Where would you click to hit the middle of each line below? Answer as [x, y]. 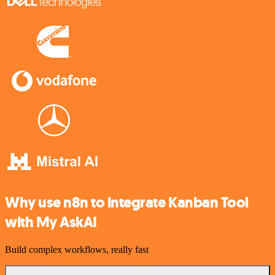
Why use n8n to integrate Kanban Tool [127, 202]
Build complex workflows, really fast [77, 249]
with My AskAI [51, 222]
